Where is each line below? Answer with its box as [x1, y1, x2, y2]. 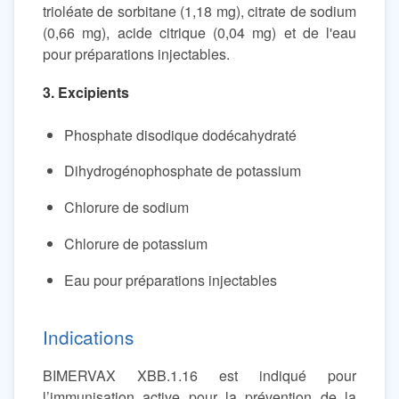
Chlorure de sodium [64, 197, 189, 218]
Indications [43, 323, 134, 351]
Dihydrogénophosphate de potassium [64, 160, 301, 182]
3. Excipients [43, 82, 129, 103]
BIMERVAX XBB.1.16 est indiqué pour [43, 365, 356, 387]
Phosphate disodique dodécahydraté [64, 124, 297, 145]
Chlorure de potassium [64, 232, 208, 254]
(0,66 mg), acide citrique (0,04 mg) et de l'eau [43, 21, 356, 43]
